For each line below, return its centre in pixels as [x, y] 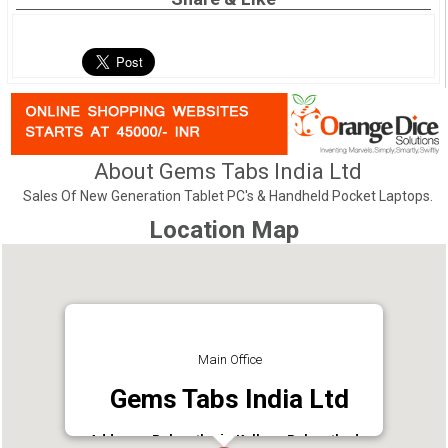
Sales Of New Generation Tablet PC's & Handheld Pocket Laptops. [228, 196]
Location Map [223, 229]
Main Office [229, 359]
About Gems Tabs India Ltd [228, 171]
